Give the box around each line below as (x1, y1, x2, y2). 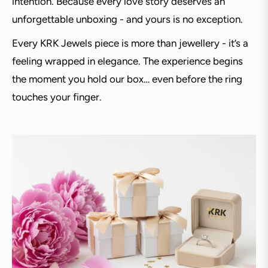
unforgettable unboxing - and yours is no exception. (12, 13, 243, 26)
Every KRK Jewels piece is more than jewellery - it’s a (12, 37, 248, 50)
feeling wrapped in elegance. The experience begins (12, 55, 243, 68)
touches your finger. (12, 91, 102, 103)
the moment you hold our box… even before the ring (12, 73, 242, 86)
